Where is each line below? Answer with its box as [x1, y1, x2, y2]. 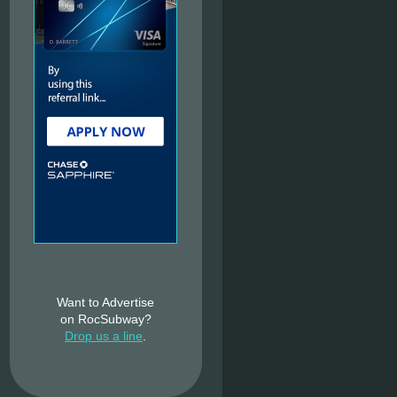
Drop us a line [65, 329, 143, 343]
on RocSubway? [59, 312, 152, 326]
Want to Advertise [57, 295, 154, 309]
